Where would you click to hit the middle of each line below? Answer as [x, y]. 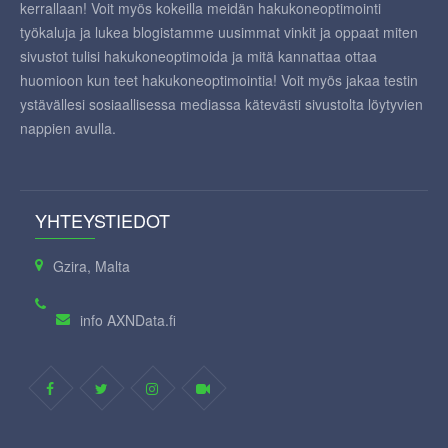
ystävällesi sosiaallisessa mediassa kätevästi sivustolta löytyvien [221, 86]
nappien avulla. [68, 110]
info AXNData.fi [128, 302]
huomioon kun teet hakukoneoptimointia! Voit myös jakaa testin [219, 62]
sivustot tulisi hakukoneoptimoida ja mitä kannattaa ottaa [198, 38]
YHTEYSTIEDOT [102, 202]
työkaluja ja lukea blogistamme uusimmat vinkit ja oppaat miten [219, 14]
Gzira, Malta [91, 248]
